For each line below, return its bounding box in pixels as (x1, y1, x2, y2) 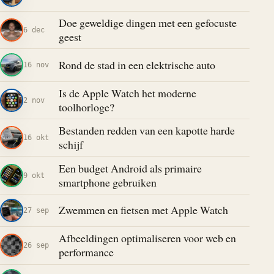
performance (58, 245, 114, 260)
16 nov (23, 60, 49, 70)
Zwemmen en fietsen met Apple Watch (58, 202, 228, 218)
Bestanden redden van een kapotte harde (58, 123, 235, 138)
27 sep (23, 205, 49, 215)
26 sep (23, 240, 49, 250)
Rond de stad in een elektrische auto (58, 57, 215, 72)
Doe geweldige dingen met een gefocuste (58, 15, 237, 31)
